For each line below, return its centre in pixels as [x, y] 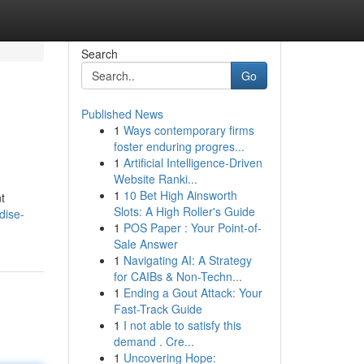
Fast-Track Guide [158, 309]
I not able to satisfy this [182, 325]
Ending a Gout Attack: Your [193, 292]
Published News [122, 114]
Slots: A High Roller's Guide [184, 211]
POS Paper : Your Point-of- [192, 227]
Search [99, 54]
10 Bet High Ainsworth [180, 195]
